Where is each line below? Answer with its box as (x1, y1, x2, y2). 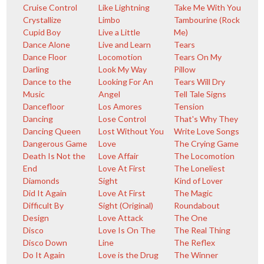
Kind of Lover (174, 176, 223, 186)
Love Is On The (98, 225, 156, 235)
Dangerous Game (22, 138, 87, 148)
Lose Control (98, 114, 146, 124)
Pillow (174, 64, 196, 74)
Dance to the (22, 77, 71, 87)
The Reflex (174, 237, 216, 247)
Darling (22, 64, 49, 74)
